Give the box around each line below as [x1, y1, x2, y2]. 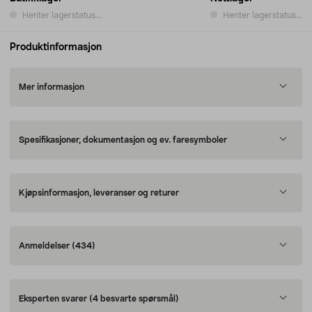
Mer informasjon [19, 83, 84, 91]
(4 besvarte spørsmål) [89, 295, 179, 303]
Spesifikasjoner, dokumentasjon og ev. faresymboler [19, 136, 227, 144]
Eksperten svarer [19, 295, 89, 303]
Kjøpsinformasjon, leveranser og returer [19, 189, 179, 197]
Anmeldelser [19, 242, 72, 250]
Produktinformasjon [10, 42, 102, 52]
